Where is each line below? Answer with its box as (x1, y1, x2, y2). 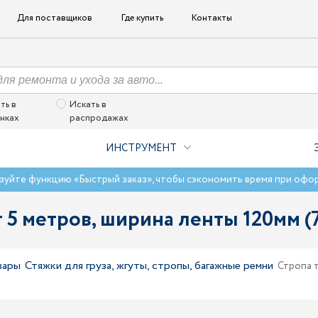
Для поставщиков (17, 11, 93, 25)
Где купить (121, 11, 163, 25)
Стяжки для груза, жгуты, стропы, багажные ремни (25, 258, 273, 274)
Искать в (69, 98, 106, 111)
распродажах (69, 111, 128, 125)
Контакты (191, 11, 232, 25)
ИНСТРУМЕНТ (105, 141, 177, 155)
